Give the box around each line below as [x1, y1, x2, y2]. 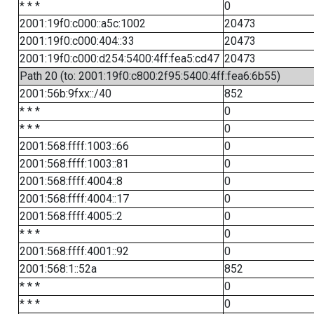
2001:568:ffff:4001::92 [19, 245, 129, 258]
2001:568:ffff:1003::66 [19, 139, 129, 153]
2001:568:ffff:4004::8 [19, 175, 123, 188]
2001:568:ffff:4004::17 [19, 192, 129, 205]
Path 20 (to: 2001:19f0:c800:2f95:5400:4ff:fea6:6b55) [19, 69, 280, 83]
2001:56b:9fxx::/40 [19, 87, 111, 100]
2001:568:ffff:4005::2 [19, 210, 123, 223]
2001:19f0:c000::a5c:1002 [19, 17, 146, 30]
